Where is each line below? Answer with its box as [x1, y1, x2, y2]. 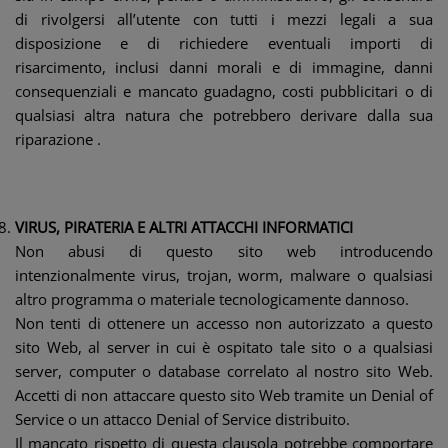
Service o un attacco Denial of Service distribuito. [15, 409, 350, 429]
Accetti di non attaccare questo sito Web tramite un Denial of [15, 385, 433, 405]
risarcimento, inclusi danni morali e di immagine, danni [15, 57, 433, 77]
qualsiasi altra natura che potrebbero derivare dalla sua [15, 105, 433, 125]
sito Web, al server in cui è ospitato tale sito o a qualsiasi [15, 337, 433, 357]
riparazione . [15, 129, 101, 149]
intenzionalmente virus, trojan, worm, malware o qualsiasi [15, 265, 433, 285]
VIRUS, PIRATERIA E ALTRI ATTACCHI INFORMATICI [15, 217, 353, 237]
